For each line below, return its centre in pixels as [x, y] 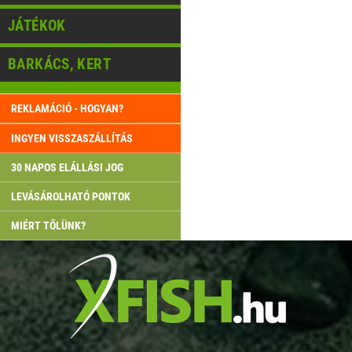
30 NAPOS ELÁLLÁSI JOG [67, 167]
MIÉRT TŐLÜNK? [48, 225]
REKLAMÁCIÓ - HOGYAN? [67, 108]
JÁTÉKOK [37, 26]
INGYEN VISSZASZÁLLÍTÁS [71, 138]
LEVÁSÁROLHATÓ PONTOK [70, 196]
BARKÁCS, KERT [59, 64]
